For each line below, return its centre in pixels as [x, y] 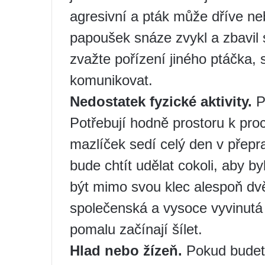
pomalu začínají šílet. [136, 229]
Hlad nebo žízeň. [126, 250]
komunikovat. [111, 80]
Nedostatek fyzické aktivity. [161, 101]
